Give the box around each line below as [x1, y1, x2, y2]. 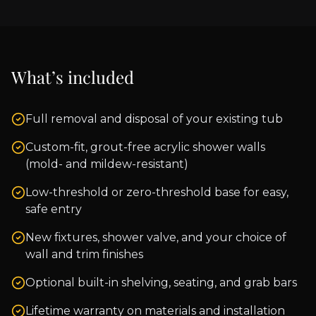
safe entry [25, 202, 82, 217]
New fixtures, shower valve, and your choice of [25, 231, 286, 245]
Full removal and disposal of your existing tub [25, 112, 283, 126]
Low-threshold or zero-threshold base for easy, [25, 186, 288, 200]
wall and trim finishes [25, 248, 143, 262]
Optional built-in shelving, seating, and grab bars [25, 276, 297, 290]
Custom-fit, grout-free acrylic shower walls [25, 140, 265, 154]
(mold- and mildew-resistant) [25, 157, 188, 171]
